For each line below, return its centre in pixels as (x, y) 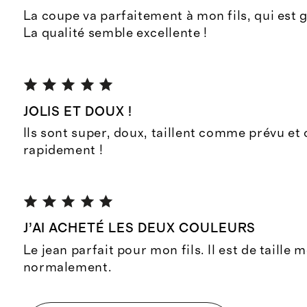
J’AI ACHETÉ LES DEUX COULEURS (139, 229)
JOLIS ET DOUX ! (77, 112)
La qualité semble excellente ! (115, 34)
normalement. (67, 267)
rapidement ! (63, 150)
